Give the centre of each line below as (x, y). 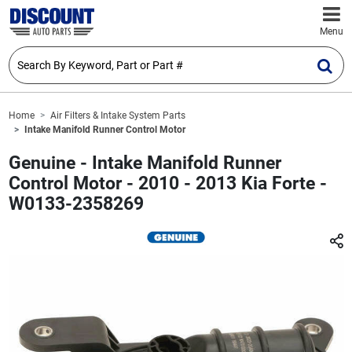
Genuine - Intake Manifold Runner (145, 163)
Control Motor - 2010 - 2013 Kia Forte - (167, 184)
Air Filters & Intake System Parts (117, 116)
